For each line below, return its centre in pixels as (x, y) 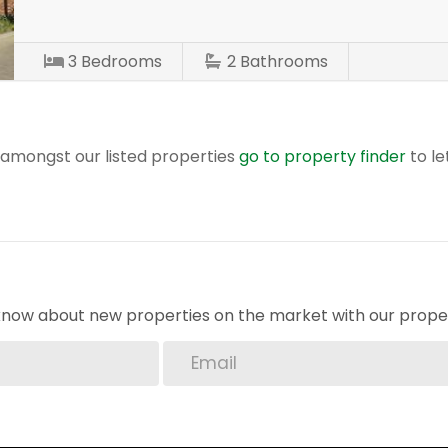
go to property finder (322, 156)
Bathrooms (284, 61)
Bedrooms (122, 61)
